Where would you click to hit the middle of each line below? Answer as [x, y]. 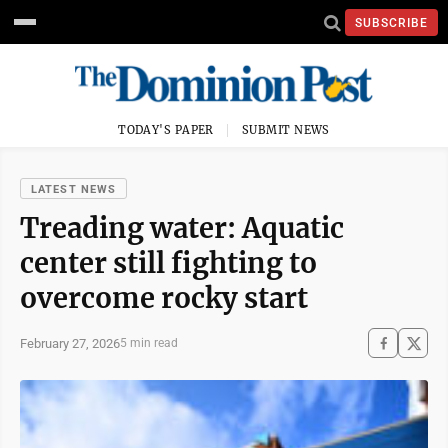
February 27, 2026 [70, 343]
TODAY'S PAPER [166, 130]
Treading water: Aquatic [182, 228]
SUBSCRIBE [391, 22]
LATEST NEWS [74, 189]
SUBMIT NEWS [286, 130]
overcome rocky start [164, 298]
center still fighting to [168, 263]
